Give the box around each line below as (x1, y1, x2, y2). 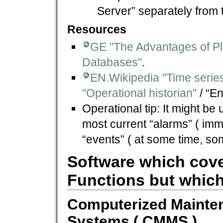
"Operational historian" (82, 86, 197, 100)
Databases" (82, 55, 142, 69)
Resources (67, 22, 126, 36)
